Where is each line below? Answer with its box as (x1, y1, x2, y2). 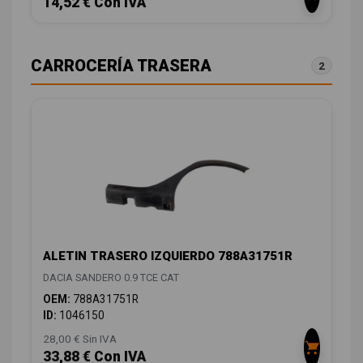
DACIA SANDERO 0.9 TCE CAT (43, 271, 179, 284)
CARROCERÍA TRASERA (31, 55, 211, 75)
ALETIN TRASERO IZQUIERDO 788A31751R (43, 248, 293, 263)
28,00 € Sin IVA (43, 331, 117, 345)
